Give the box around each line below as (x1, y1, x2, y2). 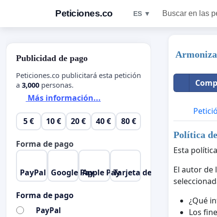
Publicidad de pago (16, 53, 88, 63)
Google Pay (51, 167, 94, 178)
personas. (39, 79, 74, 90)
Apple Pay (82, 167, 120, 178)
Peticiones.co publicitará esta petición (16, 70, 141, 80)
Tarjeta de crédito (113, 167, 181, 178)
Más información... (26, 93, 101, 104)
